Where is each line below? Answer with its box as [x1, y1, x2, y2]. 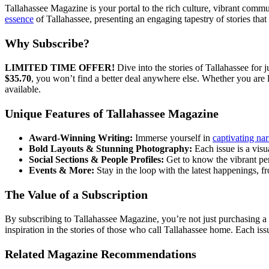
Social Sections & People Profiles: [29, 154, 164, 165]
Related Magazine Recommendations [5, 247, 196, 261]
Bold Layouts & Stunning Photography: [29, 143, 192, 154]
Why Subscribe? [5, 36, 89, 50]
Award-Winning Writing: [29, 132, 133, 143]
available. [5, 83, 41, 94]
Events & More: [29, 165, 94, 175]
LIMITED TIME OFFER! [5, 62, 115, 73]
